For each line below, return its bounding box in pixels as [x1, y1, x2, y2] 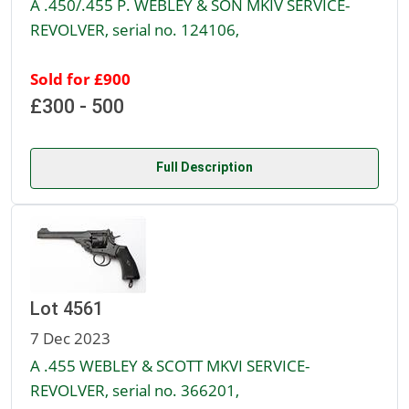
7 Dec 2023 [30, 327, 110, 350]
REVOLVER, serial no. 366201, [30, 379, 239, 402]
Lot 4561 [30, 298, 103, 320]
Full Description [156, 160, 253, 175]
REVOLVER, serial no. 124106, [30, 18, 239, 41]
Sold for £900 [30, 68, 131, 90]
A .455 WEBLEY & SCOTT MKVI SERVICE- [30, 354, 309, 377]
